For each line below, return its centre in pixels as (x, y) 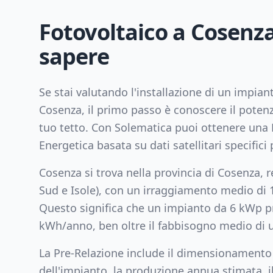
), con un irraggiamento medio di (183, 190)
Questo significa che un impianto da (134, 208)
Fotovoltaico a (115, 32)
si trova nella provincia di (150, 172)
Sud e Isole (67, 190)
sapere (74, 56)
